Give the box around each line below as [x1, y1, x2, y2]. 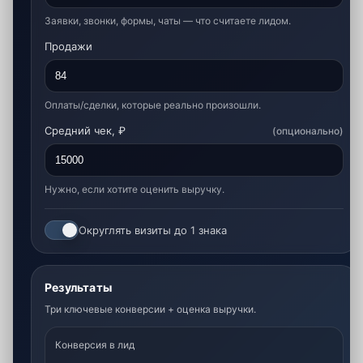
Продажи [45, 40, 92, 53]
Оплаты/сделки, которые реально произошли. [45, 99, 261, 111]
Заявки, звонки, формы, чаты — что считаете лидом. [45, 15, 291, 27]
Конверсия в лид [55, 339, 135, 351]
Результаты [45, 280, 112, 294]
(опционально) [272, 124, 344, 137]
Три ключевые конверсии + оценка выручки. [45, 303, 256, 315]
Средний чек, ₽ [45, 124, 126, 137]
